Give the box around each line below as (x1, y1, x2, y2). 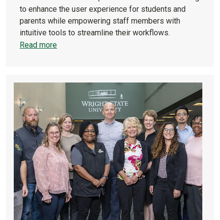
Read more (20, 40, 57, 50)
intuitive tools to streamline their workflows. (20, 27, 170, 37)
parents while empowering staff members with (20, 16, 180, 26)
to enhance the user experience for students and (20, 4, 186, 14)
